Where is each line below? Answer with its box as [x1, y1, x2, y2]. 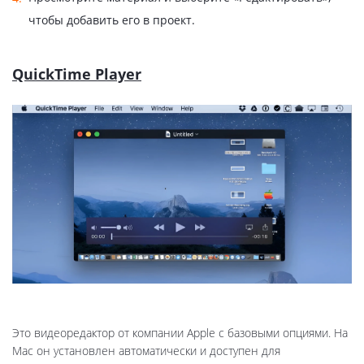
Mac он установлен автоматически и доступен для [12, 343, 280, 359]
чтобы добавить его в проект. [28, 11, 195, 28]
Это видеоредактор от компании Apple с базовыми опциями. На [12, 325, 348, 341]
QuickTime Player [12, 63, 141, 84]
